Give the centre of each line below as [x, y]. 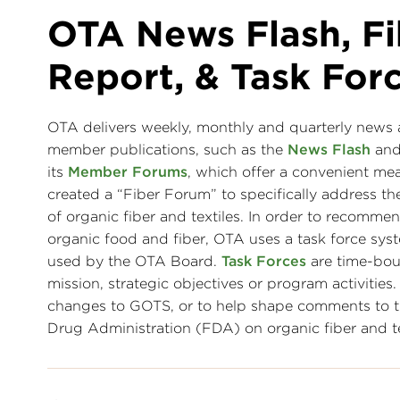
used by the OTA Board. [134, 262]
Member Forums [128, 172]
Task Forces [264, 262]
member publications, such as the [167, 150]
